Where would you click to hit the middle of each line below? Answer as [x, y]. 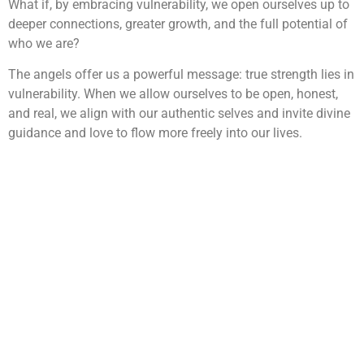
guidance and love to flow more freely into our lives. [155, 133]
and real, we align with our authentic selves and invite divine [179, 114]
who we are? [44, 43]
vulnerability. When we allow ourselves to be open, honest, [173, 94]
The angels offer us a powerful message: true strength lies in [181, 75]
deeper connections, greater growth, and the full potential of [178, 24]
